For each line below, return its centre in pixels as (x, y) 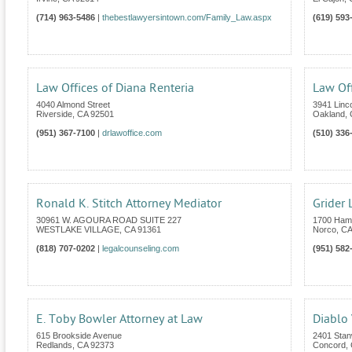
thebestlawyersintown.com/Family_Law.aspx (187, 18)
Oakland (329, 114)
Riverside (54, 114)
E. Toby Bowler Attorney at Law (119, 319)
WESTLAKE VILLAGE (78, 230)
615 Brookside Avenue (79, 336)
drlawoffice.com (132, 133)
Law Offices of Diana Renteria (115, 88)
